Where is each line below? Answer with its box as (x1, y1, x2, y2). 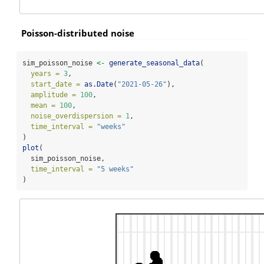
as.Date (84, 80, 113, 88)
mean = (31, 101, 55, 110)
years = (31, 69, 60, 78)
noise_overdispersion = (31, 111, 121, 120)
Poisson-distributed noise (21, 27, 134, 39)
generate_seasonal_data (109, 58, 200, 67)
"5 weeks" (97, 164, 134, 173)
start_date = (31, 80, 80, 88)
